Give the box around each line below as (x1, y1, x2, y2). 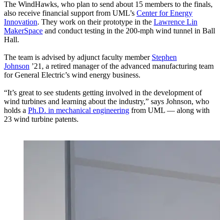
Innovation (4, 17, 37, 26)
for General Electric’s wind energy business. (4, 70, 140, 79)
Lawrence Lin (154, 17, 197, 26)
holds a (4, 106, 26, 114)
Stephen (152, 53, 177, 61)
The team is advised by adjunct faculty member (4, 53, 150, 61)
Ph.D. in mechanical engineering (28, 106, 129, 114)
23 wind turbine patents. (4, 114, 79, 123)
